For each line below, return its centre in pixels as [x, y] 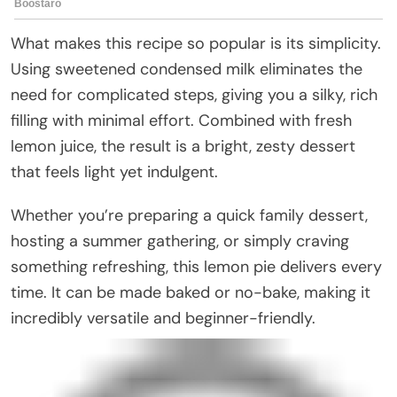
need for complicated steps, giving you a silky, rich [194, 94]
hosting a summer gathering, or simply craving [180, 241]
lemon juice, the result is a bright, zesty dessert [183, 146]
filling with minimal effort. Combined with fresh [181, 120]
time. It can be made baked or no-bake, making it [191, 292]
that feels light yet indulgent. [114, 171]
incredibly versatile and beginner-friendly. [163, 318]
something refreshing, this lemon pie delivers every [196, 266]
